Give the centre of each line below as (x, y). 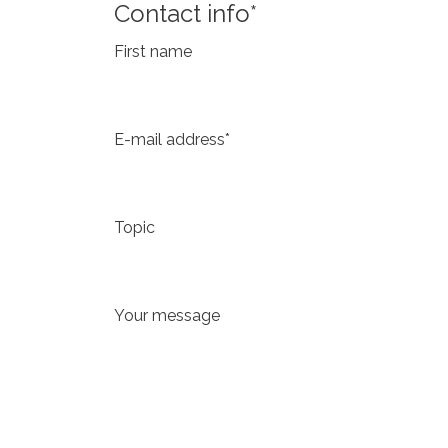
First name (153, 51)
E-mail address (169, 139)
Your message (167, 315)
